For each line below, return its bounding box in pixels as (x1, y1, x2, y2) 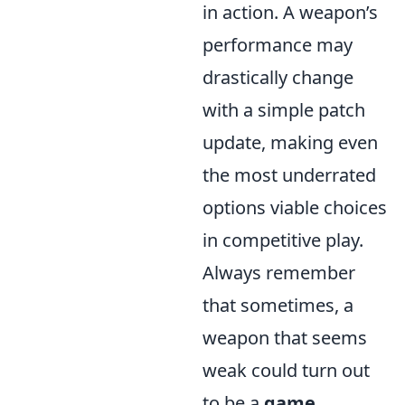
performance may (202, 33, 353, 57)
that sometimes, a (202, 293, 353, 317)
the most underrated (202, 163, 376, 187)
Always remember (202, 260, 355, 285)
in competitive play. (202, 228, 363, 252)
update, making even (202, 130, 378, 155)
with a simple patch (202, 98, 365, 122)
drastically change (202, 65, 353, 89)
